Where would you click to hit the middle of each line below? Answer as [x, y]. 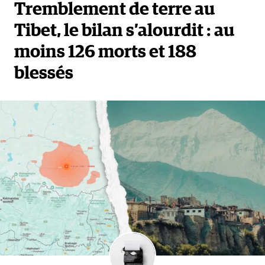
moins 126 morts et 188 [105, 52]
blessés [44, 73]
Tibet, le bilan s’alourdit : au [125, 30]
